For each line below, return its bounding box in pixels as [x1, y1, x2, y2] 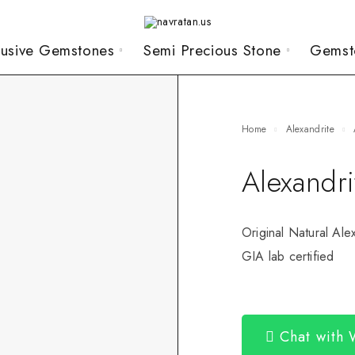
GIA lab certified [242, 246, 334, 265]
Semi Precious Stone [143, 40, 281, 61]
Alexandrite [292, 122, 334, 136]
